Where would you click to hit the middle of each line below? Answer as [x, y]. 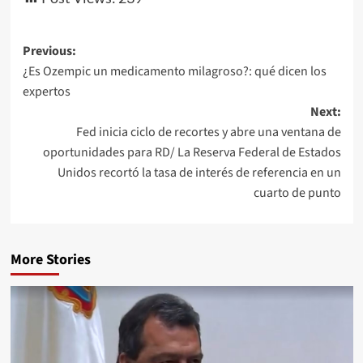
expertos [46, 91]
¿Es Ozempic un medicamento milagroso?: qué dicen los [174, 71]
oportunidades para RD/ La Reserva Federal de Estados [192, 152]
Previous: [49, 51]
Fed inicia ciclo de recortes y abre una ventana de [208, 132]
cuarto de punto [297, 192]
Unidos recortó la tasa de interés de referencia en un [199, 172]
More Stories [50, 259]
